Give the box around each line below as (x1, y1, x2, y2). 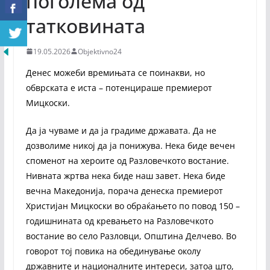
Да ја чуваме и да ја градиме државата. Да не (25, 124, 216, 136)
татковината (25, 12, 145, 39)
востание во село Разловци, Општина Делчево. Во (25, 230, 236, 242)
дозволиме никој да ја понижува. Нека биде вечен (25, 139, 235, 151)
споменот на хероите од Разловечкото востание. (25, 154, 229, 166)
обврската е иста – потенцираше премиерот (25, 81, 212, 93)
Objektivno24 (77, 46, 122, 57)
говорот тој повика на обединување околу (25, 245, 201, 257)
